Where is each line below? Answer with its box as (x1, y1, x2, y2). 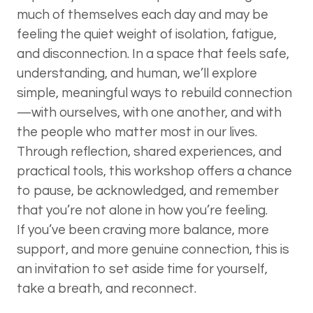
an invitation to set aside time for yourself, (17, 261, 268, 276)
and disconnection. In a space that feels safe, (17, 46, 289, 61)
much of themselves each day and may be (17, 7, 268, 22)
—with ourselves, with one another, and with (17, 105, 282, 119)
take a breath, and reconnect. (17, 281, 199, 296)
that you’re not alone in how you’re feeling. (17, 203, 268, 217)
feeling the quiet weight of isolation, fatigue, (17, 27, 277, 41)
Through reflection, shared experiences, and (17, 144, 282, 159)
